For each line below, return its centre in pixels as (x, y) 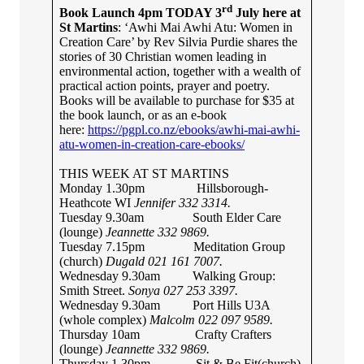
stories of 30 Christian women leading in (163, 56)
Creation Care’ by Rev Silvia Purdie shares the (178, 41)
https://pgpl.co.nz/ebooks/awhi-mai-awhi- (194, 129)
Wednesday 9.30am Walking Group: (167, 275)
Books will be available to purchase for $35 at (177, 100)
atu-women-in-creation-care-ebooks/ (152, 144)
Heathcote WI (97, 202)
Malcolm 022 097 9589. (211, 319)
